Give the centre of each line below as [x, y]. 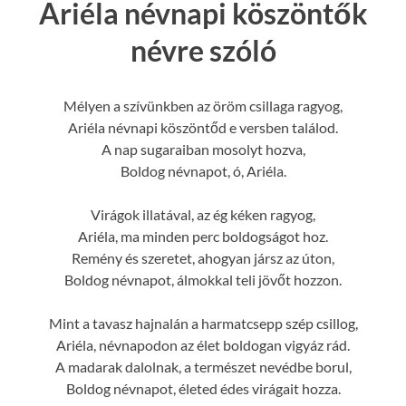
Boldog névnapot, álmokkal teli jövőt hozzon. [203, 279]
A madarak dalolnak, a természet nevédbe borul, [203, 366]
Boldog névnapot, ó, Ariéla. [203, 170]
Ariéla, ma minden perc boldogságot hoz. [203, 236]
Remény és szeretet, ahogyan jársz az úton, [203, 257]
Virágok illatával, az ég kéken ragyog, [203, 214]
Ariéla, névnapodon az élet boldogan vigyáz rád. [203, 344]
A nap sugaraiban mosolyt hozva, [203, 149]
